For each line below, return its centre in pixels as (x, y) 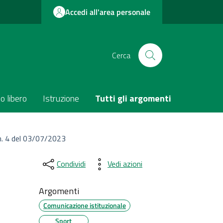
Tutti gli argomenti (133, 98)
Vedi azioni (125, 164)
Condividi (71, 164)
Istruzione (61, 98)
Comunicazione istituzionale (84, 205)
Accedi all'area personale (108, 12)
